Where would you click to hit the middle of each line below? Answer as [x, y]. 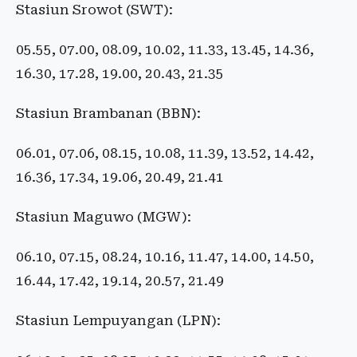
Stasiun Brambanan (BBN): [108, 114]
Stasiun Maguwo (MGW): [104, 217]
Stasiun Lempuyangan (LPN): [118, 321]
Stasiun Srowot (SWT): [94, 10]
